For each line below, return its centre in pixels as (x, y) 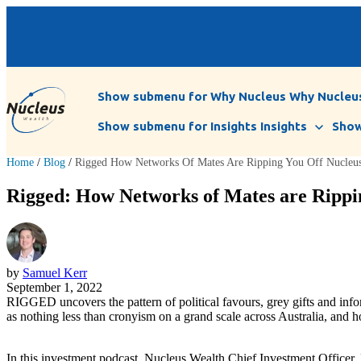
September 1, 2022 (54, 288)
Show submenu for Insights (177, 127)
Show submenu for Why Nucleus (192, 97)
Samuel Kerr (55, 273)
